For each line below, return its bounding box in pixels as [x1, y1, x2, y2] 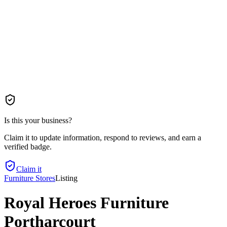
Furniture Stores [4, 174, 55, 182]
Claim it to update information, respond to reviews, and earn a [4, 133, 201, 142]
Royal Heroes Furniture [4, 194, 169, 212]
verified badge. [4, 142, 52, 151]
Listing [55, 174, 78, 182]
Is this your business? [4, 116, 72, 125]
